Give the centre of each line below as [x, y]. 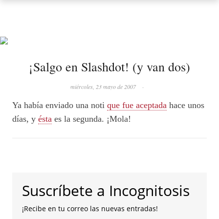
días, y [25, 119]
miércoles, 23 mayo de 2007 [103, 87]
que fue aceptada [137, 105]
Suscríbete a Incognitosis [106, 190]
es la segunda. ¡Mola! [91, 119]
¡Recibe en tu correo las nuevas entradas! [90, 208]
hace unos [186, 105]
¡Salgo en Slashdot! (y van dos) [109, 66]
